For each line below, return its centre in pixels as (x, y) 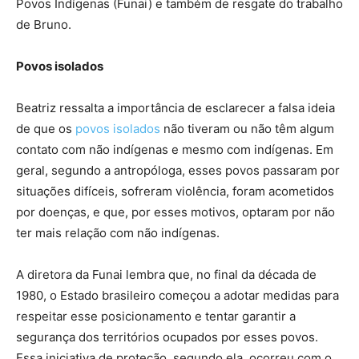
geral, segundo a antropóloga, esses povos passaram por (178, 170)
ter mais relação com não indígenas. (118, 232)
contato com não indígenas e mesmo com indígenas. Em (175, 149)
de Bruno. (44, 24)
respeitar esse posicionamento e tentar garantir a (156, 316)
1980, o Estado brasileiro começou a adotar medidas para (177, 295)
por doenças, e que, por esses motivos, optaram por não (175, 212)
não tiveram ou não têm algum (247, 128)
